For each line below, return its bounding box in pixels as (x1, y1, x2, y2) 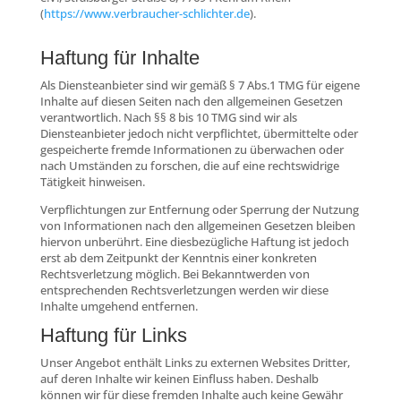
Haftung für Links (39, 323, 187, 346)
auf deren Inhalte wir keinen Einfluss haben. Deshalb (39, 370, 319, 387)
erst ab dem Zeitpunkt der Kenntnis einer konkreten (39, 249, 317, 266)
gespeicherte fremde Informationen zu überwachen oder (39, 141, 344, 158)
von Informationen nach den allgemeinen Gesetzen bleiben (39, 217, 355, 234)
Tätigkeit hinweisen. (39, 173, 145, 190)
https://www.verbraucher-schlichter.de (43, 4, 250, 21)
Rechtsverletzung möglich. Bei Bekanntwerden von (39, 265, 310, 282)
